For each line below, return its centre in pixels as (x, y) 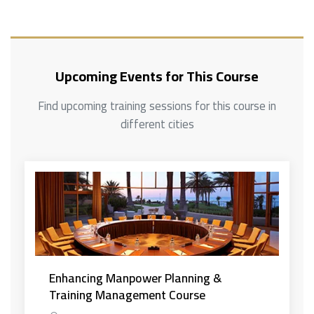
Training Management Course (127, 294)
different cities (157, 124)
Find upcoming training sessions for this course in (157, 105)
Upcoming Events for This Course (157, 76)
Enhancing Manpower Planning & (135, 278)
